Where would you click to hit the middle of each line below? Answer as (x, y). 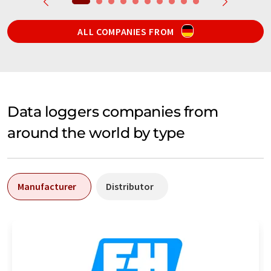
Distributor (130, 187)
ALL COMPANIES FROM (127, 32)
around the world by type (96, 133)
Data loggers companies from (113, 112)
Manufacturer (47, 187)
